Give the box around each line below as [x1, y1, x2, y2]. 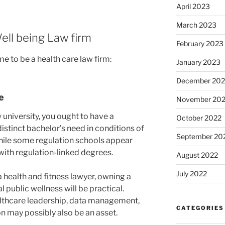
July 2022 [176, 169, 207, 178]
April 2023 [176, 2, 210, 11]
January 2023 [176, 57, 220, 66]
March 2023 [176, 20, 216, 29]
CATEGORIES [176, 204, 224, 211]
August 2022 [176, 150, 218, 159]
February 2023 [176, 39, 223, 48]
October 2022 [176, 113, 221, 122]
